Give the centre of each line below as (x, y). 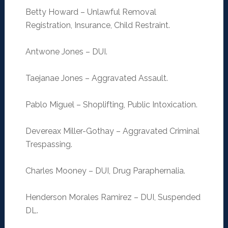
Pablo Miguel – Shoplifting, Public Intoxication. (111, 105)
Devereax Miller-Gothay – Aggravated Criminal (112, 131)
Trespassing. (49, 145)
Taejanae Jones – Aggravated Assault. (96, 78)
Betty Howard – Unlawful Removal (91, 12)
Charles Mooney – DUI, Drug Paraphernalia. (105, 171)
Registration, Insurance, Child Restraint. (97, 25)
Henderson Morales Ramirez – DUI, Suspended (113, 197)
